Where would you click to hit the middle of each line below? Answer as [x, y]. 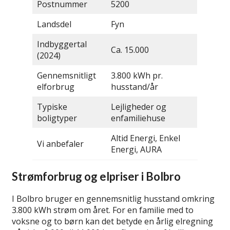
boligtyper [57, 118]
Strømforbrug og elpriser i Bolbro [96, 177]
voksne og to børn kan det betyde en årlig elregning [112, 221]
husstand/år [135, 87]
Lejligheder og [139, 107]
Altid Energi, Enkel [146, 138]
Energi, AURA [136, 150]
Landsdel [54, 24]
